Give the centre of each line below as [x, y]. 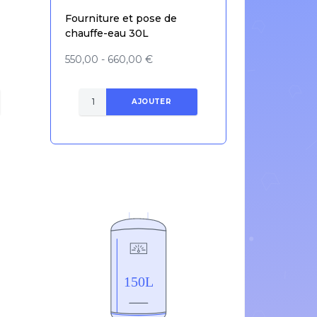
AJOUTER [152, 102]
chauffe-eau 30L [106, 33]
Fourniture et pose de [121, 18]
